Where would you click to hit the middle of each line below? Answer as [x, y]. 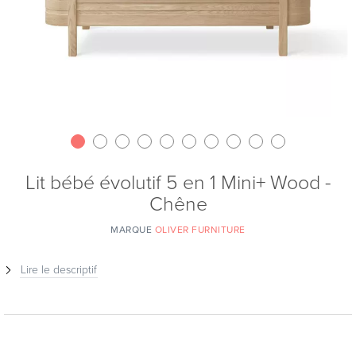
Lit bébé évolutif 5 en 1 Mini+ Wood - [178, 183]
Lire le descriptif [59, 270]
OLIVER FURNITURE [200, 230]
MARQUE [133, 230]
